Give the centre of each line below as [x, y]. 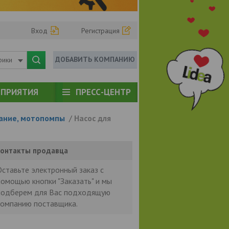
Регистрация [101, 30]
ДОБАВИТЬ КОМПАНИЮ [95, 59]
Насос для [92, 118]
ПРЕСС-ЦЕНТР [103, 92]
